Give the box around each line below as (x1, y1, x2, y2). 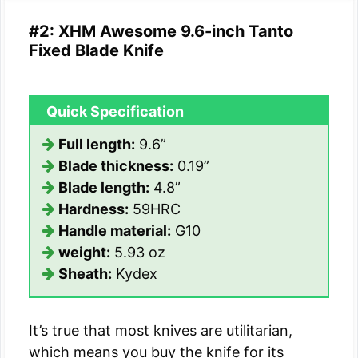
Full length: (58, 136, 135, 153)
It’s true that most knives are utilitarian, (29, 322, 292, 340)
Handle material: (58, 222, 171, 240)
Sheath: (58, 265, 112, 283)
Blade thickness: (58, 157, 173, 175)
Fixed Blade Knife (29, 41, 164, 61)
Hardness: (58, 201, 129, 218)
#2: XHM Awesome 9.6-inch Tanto (29, 22, 293, 42)
